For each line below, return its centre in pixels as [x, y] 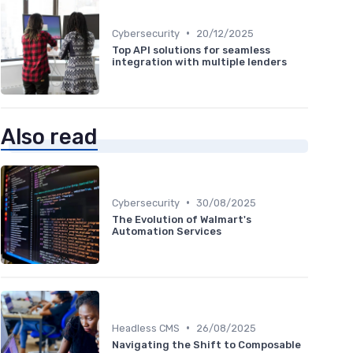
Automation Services [167, 231]
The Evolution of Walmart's [182, 219]
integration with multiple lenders [199, 61]
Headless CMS [146, 328]
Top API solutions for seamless [191, 50]
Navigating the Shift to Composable [206, 344]
